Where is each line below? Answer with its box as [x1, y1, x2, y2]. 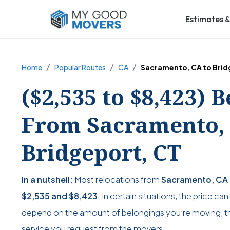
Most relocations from [73, 174, 161, 185]
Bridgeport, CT [22, 138, 181, 167]
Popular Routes [54, 63, 106, 72]
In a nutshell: [22, 174, 73, 185]
